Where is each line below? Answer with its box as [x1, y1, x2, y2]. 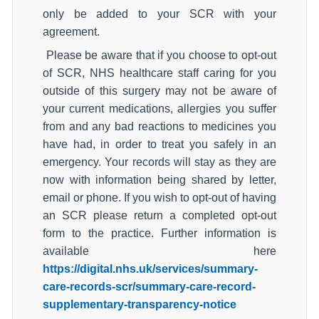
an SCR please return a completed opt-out [43, 209, 276, 221]
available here [43, 245, 276, 257]
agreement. [43, 26, 100, 38]
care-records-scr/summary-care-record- [43, 281, 256, 293]
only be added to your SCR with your [43, 8, 276, 20]
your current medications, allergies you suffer [43, 103, 276, 115]
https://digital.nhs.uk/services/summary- [43, 263, 258, 275]
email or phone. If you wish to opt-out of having [43, 192, 276, 204]
